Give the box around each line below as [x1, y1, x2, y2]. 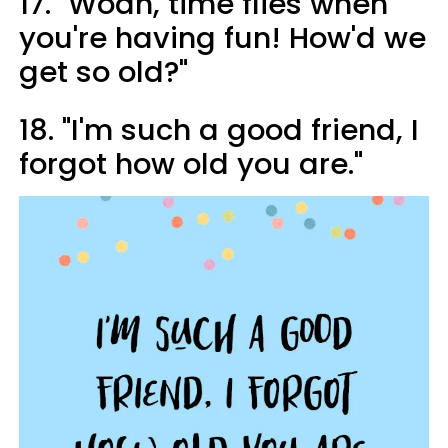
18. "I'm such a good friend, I [19, 109, 419, 150]
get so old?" [19, 51, 188, 92]
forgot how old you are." [19, 143, 363, 184]
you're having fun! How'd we [19, 17, 426, 58]
